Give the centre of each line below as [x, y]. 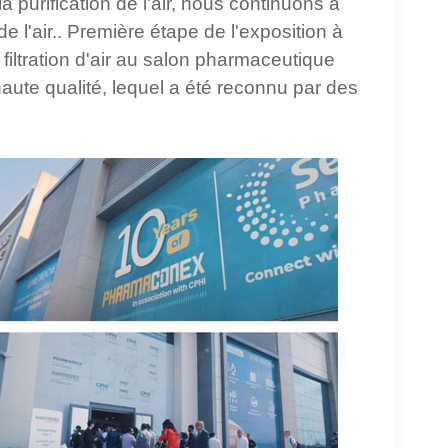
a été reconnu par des [264, 88]
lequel [141, 88]
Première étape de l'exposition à [203, 32]
